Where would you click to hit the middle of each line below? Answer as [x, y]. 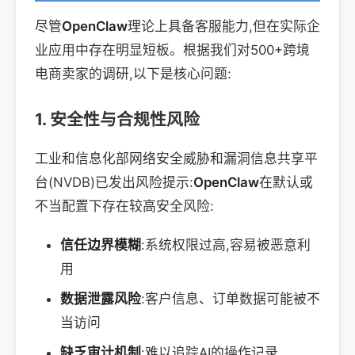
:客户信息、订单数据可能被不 [231, 299]
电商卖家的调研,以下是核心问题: [133, 73]
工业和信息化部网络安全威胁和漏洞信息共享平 [176, 158]
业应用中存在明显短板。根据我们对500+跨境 [172, 50]
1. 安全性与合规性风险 [117, 119]
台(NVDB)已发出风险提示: [114, 182]
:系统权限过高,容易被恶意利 [226, 245]
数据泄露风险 [101, 299]
